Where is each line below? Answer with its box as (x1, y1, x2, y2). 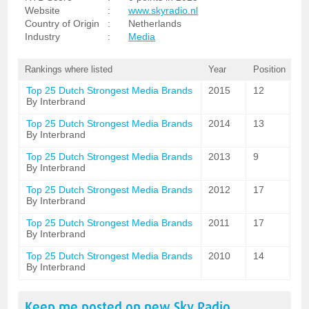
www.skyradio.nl (128, 5, 199, 16)
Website (25, 5, 61, 16)
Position (252, 64, 286, 74)
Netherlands (128, 18, 182, 29)
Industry (25, 31, 61, 42)
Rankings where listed (25, 64, 113, 74)
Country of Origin (25, 18, 100, 29)
